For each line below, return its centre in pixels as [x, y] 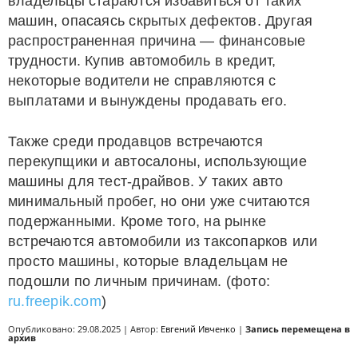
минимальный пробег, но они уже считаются [159, 201]
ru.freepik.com [55, 301]
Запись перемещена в [298, 329]
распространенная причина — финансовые [157, 41]
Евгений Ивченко [198, 329]
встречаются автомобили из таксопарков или [163, 241]
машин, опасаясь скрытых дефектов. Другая [161, 21]
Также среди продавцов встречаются [135, 141]
